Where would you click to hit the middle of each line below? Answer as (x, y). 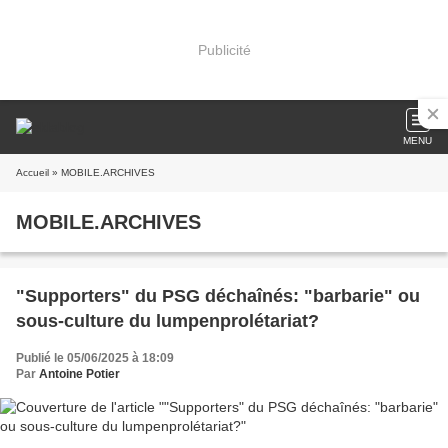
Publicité (224, 49)
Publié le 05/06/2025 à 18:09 (95, 358)
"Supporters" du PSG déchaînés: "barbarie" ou (218, 296)
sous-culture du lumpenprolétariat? (167, 321)
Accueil (32, 172)
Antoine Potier (79, 374)
